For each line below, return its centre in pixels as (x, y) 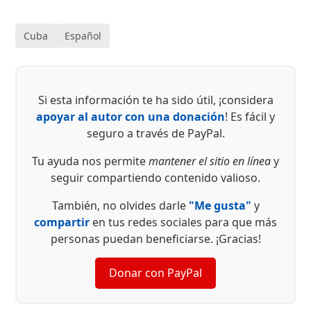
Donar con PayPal (155, 272)
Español (83, 35)
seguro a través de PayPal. (155, 133)
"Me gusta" (220, 205)
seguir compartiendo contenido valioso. (155, 177)
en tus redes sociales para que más (183, 222)
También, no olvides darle (120, 205)
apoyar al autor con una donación (131, 116)
